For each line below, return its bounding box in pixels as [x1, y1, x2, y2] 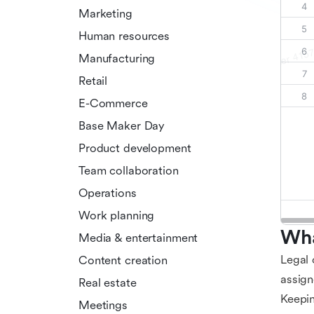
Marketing [78, 6, 132, 20]
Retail [78, 74, 108, 88]
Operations [78, 186, 137, 200]
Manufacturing [78, 51, 156, 65]
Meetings [78, 298, 128, 312]
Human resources [78, 29, 170, 43]
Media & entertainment [78, 231, 198, 245]
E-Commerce [78, 96, 148, 110]
